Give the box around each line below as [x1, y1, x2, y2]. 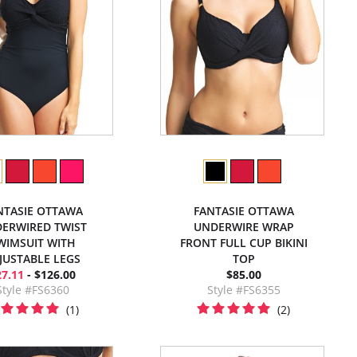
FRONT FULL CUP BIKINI [179, 235, 308, 250]
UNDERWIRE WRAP [193, 219, 294, 234]
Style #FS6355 [206, 282, 280, 297]
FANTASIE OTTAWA [193, 203, 294, 218]
